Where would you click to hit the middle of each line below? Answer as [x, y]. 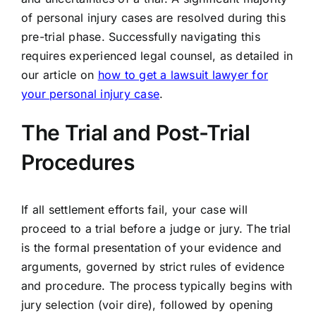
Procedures [78, 163]
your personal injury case [90, 94]
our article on [59, 75]
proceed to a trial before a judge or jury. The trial [156, 229]
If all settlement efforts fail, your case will [134, 210]
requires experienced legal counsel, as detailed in [157, 56]
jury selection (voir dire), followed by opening [147, 305]
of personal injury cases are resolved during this [153, 18]
